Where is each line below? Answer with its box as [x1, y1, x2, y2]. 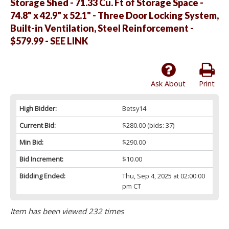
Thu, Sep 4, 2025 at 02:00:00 [122, 171, 205, 181]
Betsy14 [122, 104, 146, 113]
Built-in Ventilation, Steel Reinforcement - [10, 22, 194, 34]
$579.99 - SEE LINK [10, 35, 88, 47]
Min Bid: [19, 138, 43, 147]
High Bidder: [19, 104, 57, 113]
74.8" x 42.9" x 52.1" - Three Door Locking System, [10, 10, 219, 21]
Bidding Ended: [19, 171, 65, 181]
